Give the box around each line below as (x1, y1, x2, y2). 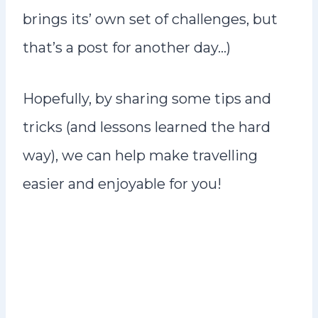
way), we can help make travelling (23, 147, 258, 164)
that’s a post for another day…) (23, 39, 231, 56)
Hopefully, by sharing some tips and (23, 90, 271, 107)
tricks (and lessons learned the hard (23, 119, 270, 136)
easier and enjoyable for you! (23, 175, 221, 192)
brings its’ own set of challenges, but (23, 11, 278, 28)
